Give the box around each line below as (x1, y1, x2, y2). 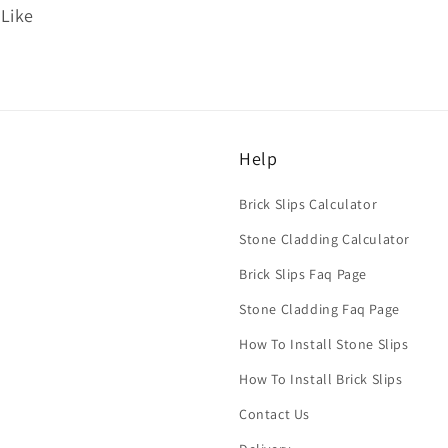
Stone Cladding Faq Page (239, 300, 400, 318)
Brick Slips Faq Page (239, 265, 367, 283)
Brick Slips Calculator (239, 195, 378, 213)
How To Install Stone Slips (239, 335, 409, 353)
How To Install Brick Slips (239, 370, 403, 388)
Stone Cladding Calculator (239, 230, 410, 248)
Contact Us (239, 405, 310, 423)
